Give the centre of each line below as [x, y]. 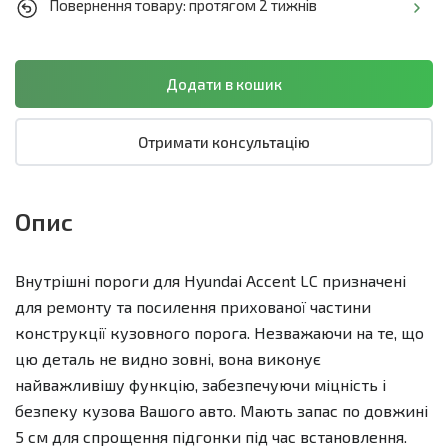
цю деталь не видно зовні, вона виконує [168, 359]
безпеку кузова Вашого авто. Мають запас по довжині [221, 411]
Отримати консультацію [224, 142]
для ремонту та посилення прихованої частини [193, 307]
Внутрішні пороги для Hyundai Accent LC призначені [210, 281]
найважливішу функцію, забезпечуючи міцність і [200, 385]
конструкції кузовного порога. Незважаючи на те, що [219, 333]
